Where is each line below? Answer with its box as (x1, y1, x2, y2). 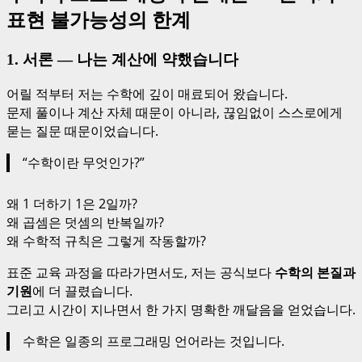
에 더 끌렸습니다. (32, 282, 133, 301)
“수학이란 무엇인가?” (23, 154, 145, 172)
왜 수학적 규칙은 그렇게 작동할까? (6, 232, 206, 250)
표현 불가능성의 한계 (6, 9, 191, 31)
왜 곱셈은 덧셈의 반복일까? (6, 213, 164, 232)
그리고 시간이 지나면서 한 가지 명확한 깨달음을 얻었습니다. (6, 301, 356, 319)
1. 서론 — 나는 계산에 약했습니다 (6, 50, 238, 68)
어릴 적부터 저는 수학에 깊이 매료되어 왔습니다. (6, 85, 288, 103)
